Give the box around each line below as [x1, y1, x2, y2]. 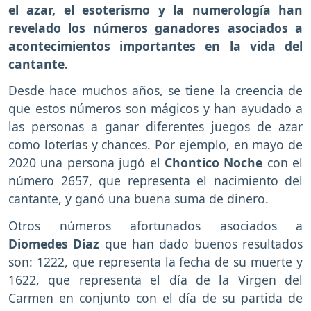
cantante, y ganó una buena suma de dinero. [8, 190, 272, 208]
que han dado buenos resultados [99, 235, 303, 253]
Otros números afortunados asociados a [8, 217, 303, 235]
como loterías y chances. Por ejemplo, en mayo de [8, 136, 303, 153]
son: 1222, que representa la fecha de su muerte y [8, 253, 303, 271]
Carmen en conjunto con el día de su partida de [8, 289, 303, 307]
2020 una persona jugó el [8, 154, 160, 171]
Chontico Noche [160, 154, 267, 171]
